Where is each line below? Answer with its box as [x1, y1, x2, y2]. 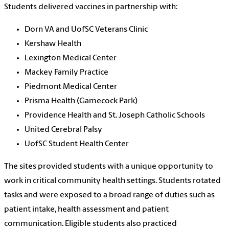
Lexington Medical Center [25, 54, 117, 62]
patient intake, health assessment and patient [4, 205, 169, 214]
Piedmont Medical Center [25, 82, 117, 91]
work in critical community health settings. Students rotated [4, 176, 221, 185]
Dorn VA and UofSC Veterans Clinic [25, 25, 148, 34]
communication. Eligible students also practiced [4, 219, 177, 228]
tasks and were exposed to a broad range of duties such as [4, 191, 215, 199]
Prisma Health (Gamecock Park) [25, 97, 138, 105]
